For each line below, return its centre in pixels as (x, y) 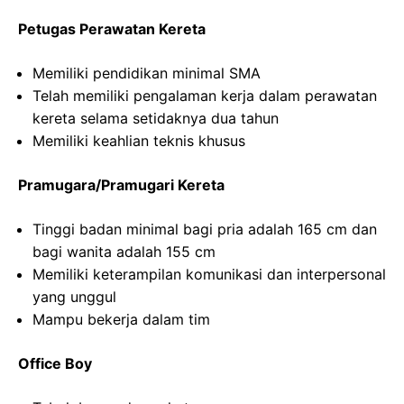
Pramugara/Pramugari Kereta (121, 185)
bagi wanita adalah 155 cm (124, 252)
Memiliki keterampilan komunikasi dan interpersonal (209, 274)
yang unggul (74, 297)
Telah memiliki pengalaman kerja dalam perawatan (205, 96)
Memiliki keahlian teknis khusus (139, 141)
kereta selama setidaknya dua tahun (156, 118)
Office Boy (55, 363)
